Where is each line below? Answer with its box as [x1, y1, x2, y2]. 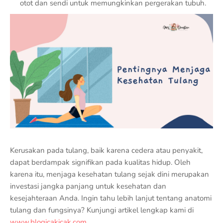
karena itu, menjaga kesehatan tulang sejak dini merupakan [10, 169, 209, 179]
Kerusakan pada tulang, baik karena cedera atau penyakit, [10, 145, 203, 155]
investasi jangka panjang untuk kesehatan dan [10, 181, 166, 191]
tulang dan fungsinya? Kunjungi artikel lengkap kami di [10, 205, 194, 215]
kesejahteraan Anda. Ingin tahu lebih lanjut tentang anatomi [10, 193, 212, 203]
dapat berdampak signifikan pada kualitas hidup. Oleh [10, 157, 191, 167]
